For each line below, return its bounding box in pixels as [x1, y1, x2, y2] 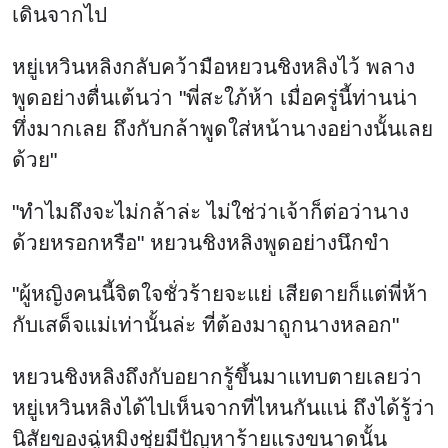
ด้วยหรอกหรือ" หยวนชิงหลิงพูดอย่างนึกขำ [12, 230, 390, 254]
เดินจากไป [12, 2, 107, 26]
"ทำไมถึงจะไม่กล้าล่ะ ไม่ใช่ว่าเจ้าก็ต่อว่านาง [12, 199, 409, 223]
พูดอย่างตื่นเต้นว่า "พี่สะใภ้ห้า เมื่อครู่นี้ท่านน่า [12, 85, 418, 109]
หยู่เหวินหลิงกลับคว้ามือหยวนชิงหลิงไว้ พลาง [12, 54, 415, 78]
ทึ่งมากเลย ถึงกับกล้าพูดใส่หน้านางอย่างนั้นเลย [12, 116, 433, 140]
